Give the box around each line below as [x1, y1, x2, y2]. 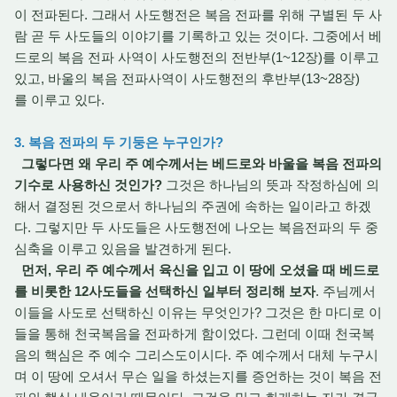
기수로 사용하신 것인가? [14, 177, 162, 192]
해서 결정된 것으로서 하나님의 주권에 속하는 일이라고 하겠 [14, 198, 371, 214]
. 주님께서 [315, 284, 376, 299]
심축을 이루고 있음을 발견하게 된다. [14, 241, 235, 256]
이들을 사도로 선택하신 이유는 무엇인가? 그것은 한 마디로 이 [14, 305, 382, 320]
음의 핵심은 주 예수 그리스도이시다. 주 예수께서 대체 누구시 [14, 347, 378, 362]
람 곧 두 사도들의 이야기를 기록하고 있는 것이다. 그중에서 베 [14, 28, 382, 43]
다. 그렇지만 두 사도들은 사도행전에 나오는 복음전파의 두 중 [14, 220, 378, 235]
